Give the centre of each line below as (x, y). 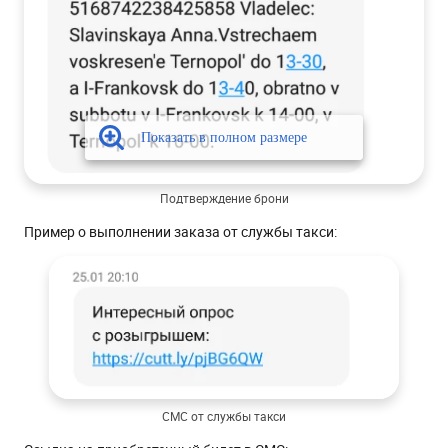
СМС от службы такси (224, 415)
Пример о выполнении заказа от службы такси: (180, 231)
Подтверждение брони (224, 197)
